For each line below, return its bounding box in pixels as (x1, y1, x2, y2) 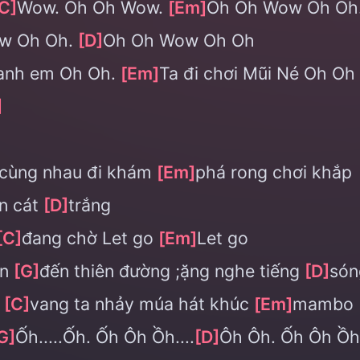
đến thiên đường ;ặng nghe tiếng (39, 260, 305, 281)
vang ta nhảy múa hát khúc (30, 293, 254, 314)
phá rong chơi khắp (195, 162, 352, 182)
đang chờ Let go (22, 227, 158, 248)
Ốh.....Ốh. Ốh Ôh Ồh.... (15, 326, 194, 347)
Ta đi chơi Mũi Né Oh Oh (159, 63, 355, 84)
